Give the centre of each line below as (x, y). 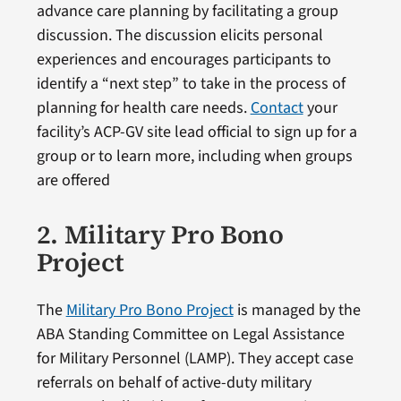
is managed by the (297, 311)
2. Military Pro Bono (160, 235)
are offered (73, 181)
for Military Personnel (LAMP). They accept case (195, 359)
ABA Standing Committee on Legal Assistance (190, 335)
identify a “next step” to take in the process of (191, 84)
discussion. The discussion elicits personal (179, 36)
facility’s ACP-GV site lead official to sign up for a (196, 132)
